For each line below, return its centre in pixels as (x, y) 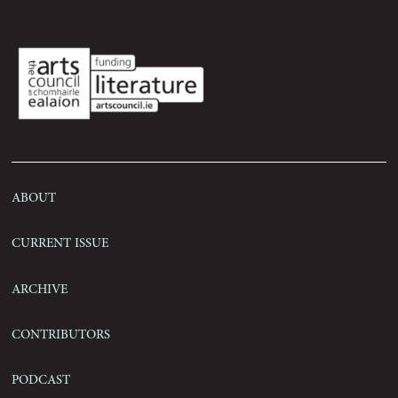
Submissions (139, 28)
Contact (119, 85)
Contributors (61, 333)
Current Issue (60, 242)
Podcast (41, 378)
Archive (40, 287)
